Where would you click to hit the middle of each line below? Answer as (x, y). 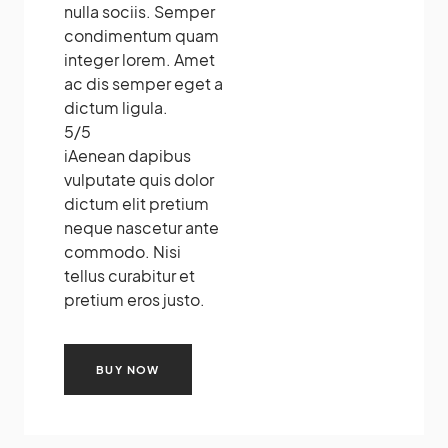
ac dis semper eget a (143, 83)
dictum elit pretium (136, 203)
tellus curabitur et (129, 275)
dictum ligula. (116, 107)
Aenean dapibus (129, 155)
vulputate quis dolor (139, 179)
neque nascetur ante (141, 227)
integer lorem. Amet (139, 59)
